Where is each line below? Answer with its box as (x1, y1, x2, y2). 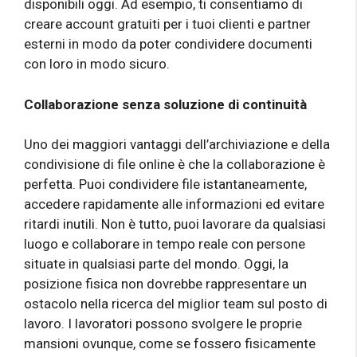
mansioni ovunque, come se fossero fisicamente (24, 335, 316, 352)
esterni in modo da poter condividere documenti (24, 36, 312, 53)
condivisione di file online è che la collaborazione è (24, 156, 325, 173)
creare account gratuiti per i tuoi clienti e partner (24, 16, 311, 33)
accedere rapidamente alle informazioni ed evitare (24, 196, 324, 213)
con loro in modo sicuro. (24, 56, 170, 73)
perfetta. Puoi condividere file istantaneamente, (24, 176, 307, 193)
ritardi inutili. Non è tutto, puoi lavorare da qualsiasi (24, 216, 326, 233)
